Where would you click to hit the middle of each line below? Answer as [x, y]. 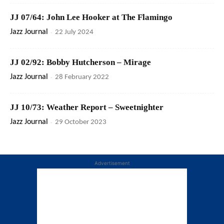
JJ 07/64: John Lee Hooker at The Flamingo [91, 17]
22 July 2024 [74, 32]
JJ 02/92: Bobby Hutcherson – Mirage [80, 62]
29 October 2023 [81, 122]
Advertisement [112, 163]
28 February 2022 [82, 77]
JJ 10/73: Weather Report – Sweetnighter [87, 107]
